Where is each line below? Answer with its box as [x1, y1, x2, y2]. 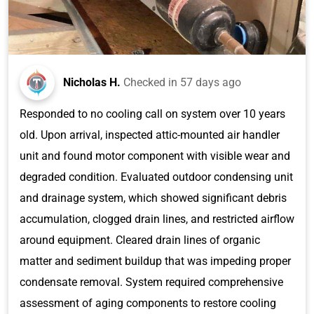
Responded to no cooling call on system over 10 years [20, 107, 285, 121]
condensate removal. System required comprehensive [20, 275, 283, 289]
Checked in [123, 75, 180, 89]
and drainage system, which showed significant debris [20, 191, 287, 205]
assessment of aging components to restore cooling [20, 296, 276, 310]
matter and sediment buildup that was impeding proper [20, 254, 291, 268]
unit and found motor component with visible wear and [20, 149, 290, 163]
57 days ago [180, 75, 241, 89]
